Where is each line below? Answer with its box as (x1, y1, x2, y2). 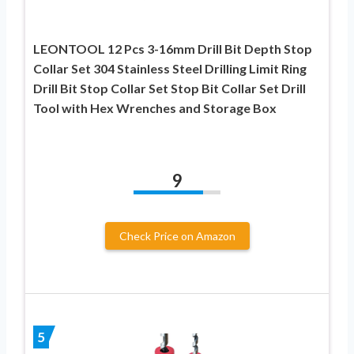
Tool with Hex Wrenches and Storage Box (33, 100, 277, 115)
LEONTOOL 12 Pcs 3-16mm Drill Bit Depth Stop (33, 40, 312, 56)
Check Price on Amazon (119, 228, 235, 243)
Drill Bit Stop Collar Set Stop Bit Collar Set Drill (33, 80, 306, 96)
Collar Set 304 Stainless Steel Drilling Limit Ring (33, 60, 307, 76)
